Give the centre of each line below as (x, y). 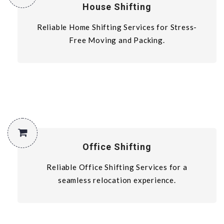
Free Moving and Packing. (117, 40)
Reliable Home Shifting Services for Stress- (117, 27)
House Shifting (117, 6)
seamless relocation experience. (117, 180)
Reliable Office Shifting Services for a (117, 167)
